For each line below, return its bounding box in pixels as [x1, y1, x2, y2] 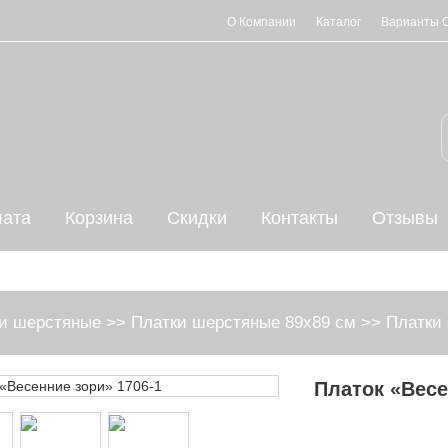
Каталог [316, 15, 361, 29]
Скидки [167, 208, 227, 228]
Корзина [65, 208, 133, 228]
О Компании [227, 15, 296, 29]
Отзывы [372, 208, 438, 228]
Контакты [261, 208, 338, 228]
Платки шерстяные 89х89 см [130, 313, 356, 332]
